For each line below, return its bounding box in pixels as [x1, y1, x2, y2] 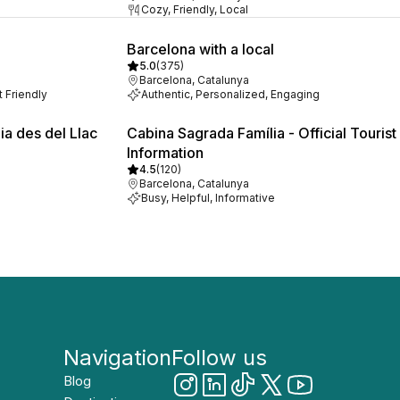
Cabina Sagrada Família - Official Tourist [127, 124, 396, 142]
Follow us [171, 345, 267, 371]
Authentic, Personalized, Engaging [141, 87, 320, 101]
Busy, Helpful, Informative [141, 191, 275, 204]
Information [127, 144, 204, 162]
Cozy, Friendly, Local [141, 3, 248, 16]
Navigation [63, 345, 171, 371]
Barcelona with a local [127, 40, 274, 58]
